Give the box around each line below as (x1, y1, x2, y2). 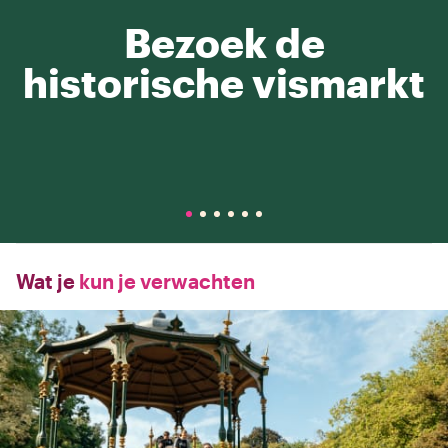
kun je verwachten (75, 269, 255, 293)
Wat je (16, 269, 75, 293)
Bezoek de (123, 19, 325, 66)
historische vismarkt (23, 59, 425, 106)
